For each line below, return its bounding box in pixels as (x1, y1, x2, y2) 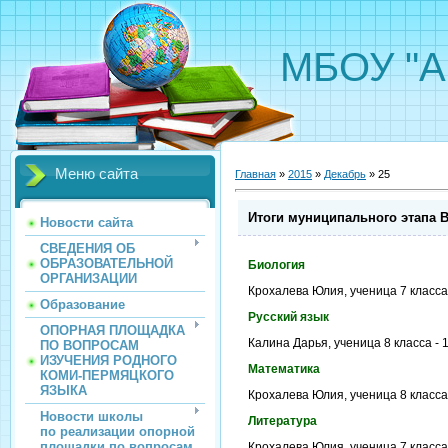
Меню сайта (55, 166, 138, 182)
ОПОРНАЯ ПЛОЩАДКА (40, 323, 185, 338)
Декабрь (324, 167, 366, 180)
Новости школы (40, 409, 143, 424)
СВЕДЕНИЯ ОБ (40, 241, 135, 256)
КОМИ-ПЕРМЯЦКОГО (40, 368, 174, 383)
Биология (248, 258, 305, 273)
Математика (248, 362, 320, 377)
